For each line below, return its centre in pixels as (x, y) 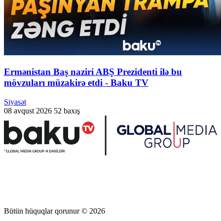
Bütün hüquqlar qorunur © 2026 (55, 211)
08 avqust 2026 (28, 110)
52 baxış (67, 110)
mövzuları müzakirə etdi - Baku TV (76, 82)
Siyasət (15, 102)
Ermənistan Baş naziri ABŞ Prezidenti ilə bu (93, 72)
